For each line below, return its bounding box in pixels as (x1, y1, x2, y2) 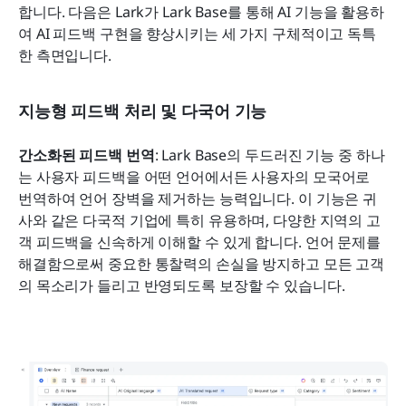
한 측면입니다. (18, 44, 111, 65)
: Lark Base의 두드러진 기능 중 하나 (154, 144, 385, 165)
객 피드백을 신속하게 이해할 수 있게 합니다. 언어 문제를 (18, 231, 381, 252)
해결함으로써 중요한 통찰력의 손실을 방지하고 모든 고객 (18, 253, 385, 274)
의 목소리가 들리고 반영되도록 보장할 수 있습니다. (18, 275, 345, 295)
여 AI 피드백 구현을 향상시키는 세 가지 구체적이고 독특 (18, 23, 376, 43)
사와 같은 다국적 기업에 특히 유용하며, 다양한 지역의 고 (18, 209, 381, 230)
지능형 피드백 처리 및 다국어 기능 (18, 99, 267, 121)
